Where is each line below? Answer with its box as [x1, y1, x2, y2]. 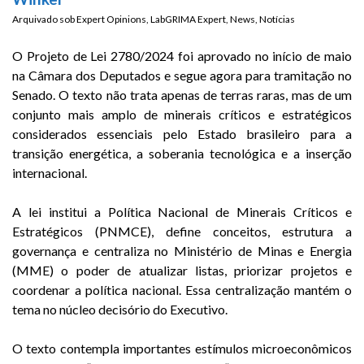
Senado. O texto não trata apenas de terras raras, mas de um [12, 87, 352, 103]
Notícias [259, 13, 295, 26]
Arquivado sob [12, 13, 76, 26]
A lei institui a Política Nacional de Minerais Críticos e [12, 204, 352, 220]
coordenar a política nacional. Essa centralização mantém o [12, 282, 352, 298]
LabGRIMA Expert [150, 13, 226, 26]
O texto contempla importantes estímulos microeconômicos [12, 340, 352, 357]
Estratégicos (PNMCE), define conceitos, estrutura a [12, 223, 352, 240]
